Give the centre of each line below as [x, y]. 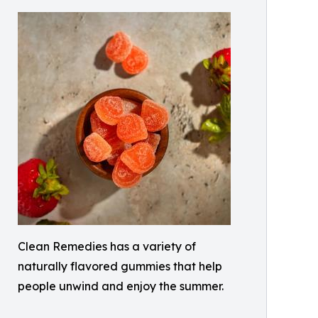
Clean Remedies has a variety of [107, 246]
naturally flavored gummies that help [120, 266]
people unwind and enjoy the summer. [121, 286]
